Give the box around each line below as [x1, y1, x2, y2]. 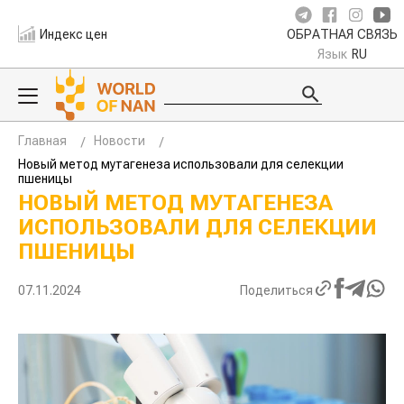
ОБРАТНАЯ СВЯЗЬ [287, 27, 398, 42]
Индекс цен [40, 26, 108, 41]
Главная [18, 133, 67, 148]
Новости [94, 133, 145, 148]
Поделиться [240, 282, 313, 298]
